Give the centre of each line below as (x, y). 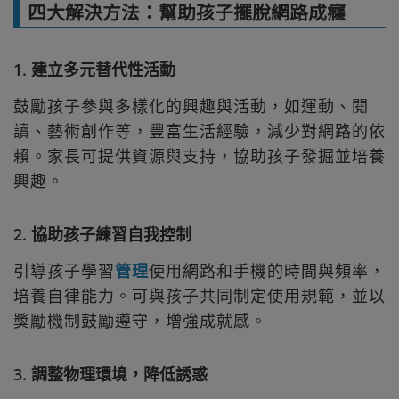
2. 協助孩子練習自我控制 (102, 235)
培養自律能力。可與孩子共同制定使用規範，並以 (199, 295)
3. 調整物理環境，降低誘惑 (110, 374)
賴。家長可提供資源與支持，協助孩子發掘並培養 (199, 156)
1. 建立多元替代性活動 (94, 70)
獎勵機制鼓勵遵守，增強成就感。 (140, 320)
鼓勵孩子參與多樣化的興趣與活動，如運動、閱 (191, 106)
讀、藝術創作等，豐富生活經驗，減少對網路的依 (199, 131)
